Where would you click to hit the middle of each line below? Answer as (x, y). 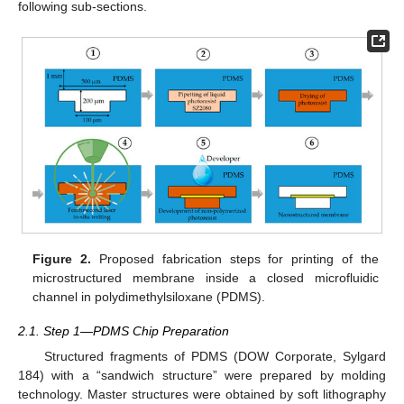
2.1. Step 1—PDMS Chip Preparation (124, 331)
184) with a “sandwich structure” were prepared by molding (202, 375)
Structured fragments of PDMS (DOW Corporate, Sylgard (215, 356)
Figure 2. (62, 258)
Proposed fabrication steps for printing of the (235, 258)
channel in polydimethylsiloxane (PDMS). (149, 296)
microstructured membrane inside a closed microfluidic (206, 277)
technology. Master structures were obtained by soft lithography (202, 394)
